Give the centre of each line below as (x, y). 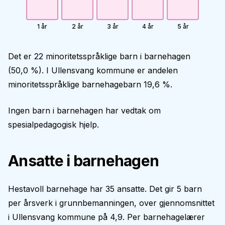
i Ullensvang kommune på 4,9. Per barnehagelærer (106, 217)
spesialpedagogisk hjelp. (53, 125)
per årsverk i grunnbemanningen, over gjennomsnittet (111, 203)
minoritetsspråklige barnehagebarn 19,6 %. (90, 84)
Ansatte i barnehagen (83, 161)
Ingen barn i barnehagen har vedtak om (84, 110)
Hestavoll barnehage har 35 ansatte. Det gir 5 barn (105, 189)
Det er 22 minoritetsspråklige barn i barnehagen (99, 56)
